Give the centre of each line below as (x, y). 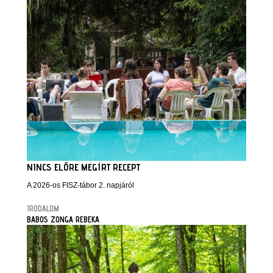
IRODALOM (43, 208)
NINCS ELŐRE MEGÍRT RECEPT (83, 167)
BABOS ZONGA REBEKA (63, 219)
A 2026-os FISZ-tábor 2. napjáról (80, 185)
